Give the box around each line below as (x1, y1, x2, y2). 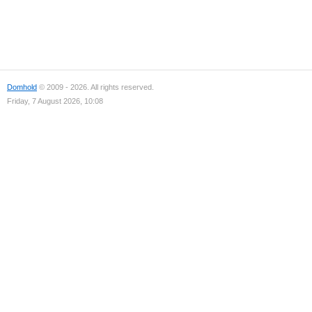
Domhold (7, 83, 37, 91)
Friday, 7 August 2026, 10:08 (7, 97, 103, 105)
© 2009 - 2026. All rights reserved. (37, 83, 154, 91)
